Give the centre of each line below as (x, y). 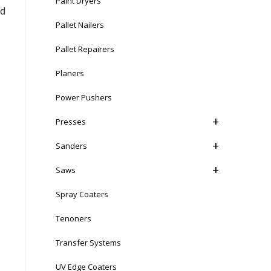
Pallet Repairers (85, 49)
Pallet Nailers (80, 25)
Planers (70, 73)
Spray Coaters (82, 194)
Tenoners (73, 218)
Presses (71, 122)
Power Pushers (84, 97)
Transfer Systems (88, 243)
